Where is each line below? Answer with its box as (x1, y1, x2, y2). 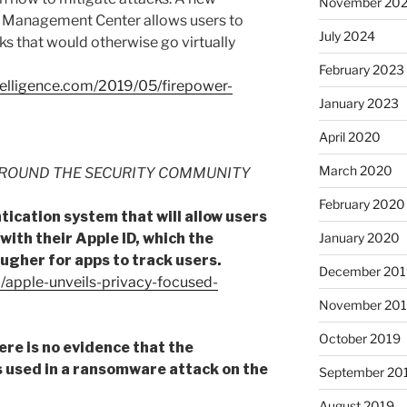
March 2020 (318, 163, 392, 179)
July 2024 (318, 28, 375, 45)
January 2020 (318, 230, 400, 246)
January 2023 (318, 95, 399, 112)
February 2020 (318, 196, 405, 213)
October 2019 (318, 331, 401, 347)
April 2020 (318, 129, 381, 145)
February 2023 (318, 62, 404, 78)
